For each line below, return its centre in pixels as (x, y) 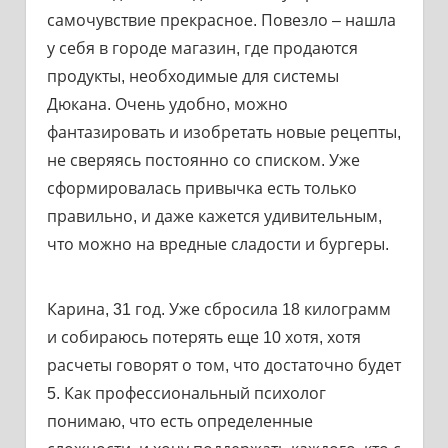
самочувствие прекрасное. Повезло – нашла (221, 20)
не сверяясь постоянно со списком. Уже (203, 160)
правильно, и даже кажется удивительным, (214, 216)
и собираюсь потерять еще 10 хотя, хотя (203, 337)
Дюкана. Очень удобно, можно (167, 104)
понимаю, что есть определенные (179, 421)
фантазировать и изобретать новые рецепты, (223, 132)
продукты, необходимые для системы (192, 76)
